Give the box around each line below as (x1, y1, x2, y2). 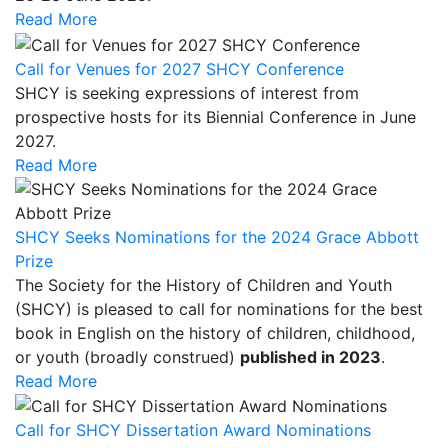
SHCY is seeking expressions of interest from (15, 82, 359, 103)
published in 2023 (240, 346, 381, 367)
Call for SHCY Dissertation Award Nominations (15, 420, 371, 441)
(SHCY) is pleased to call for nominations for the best (15, 298, 423, 319)
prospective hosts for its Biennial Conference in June (15, 106, 416, 127)
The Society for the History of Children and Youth (15, 274, 392, 295)
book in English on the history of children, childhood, (15, 322, 415, 343)
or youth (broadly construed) (15, 346, 240, 367)
